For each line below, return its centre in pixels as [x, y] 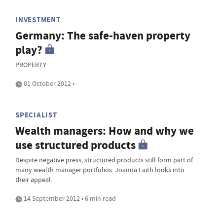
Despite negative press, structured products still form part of [104, 160]
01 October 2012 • [48, 83]
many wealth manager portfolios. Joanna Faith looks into [100, 170]
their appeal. [34, 180]
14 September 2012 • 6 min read [69, 198]
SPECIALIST [36, 115]
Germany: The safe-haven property [103, 36]
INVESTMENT [38, 20]
